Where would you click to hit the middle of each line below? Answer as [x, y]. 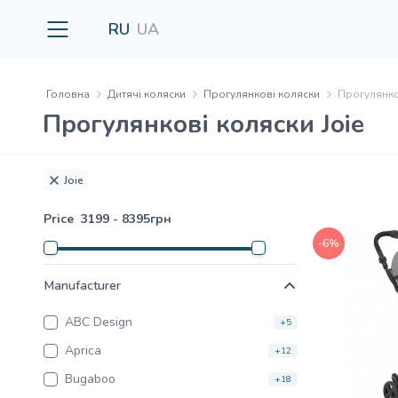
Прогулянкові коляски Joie [203, 124]
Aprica [83, 350]
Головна [68, 94]
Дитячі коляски [147, 94]
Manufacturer [83, 286]
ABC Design [99, 322]
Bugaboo [90, 379]
